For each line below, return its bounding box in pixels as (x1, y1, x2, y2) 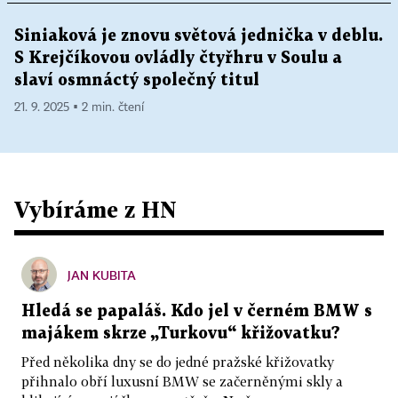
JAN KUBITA (68, 267, 136, 283)
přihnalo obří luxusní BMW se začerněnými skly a (21, 373, 343, 390)
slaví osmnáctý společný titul (14, 73, 259, 89)
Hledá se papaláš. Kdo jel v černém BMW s (21, 304, 372, 320)
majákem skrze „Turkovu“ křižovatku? (21, 326, 340, 342)
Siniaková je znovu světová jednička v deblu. (14, 28, 383, 44)
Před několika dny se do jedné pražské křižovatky (21, 354, 334, 370)
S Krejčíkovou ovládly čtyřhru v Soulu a (14, 51, 342, 67)
